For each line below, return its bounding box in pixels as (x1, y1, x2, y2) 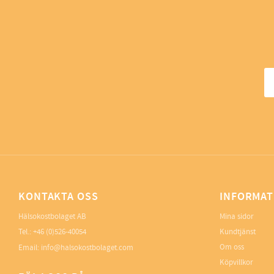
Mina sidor (220, 212, 254, 222)
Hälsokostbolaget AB (18, 212, 86, 222)
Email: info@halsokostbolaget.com (18, 243, 133, 253)
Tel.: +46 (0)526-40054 (18, 227, 86, 237)
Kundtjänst (220, 227, 256, 237)
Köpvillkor (220, 257, 253, 268)
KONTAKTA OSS (18, 190, 98, 205)
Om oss (220, 242, 244, 253)
